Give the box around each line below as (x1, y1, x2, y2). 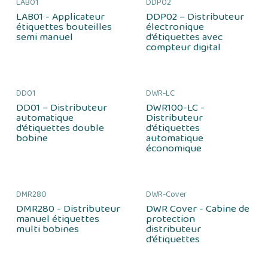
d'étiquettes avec (145, 29, 223, 45)
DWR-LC (145, 87, 175, 100)
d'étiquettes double (16, 120, 104, 136)
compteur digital (145, 39, 221, 56)
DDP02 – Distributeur (145, 8, 244, 25)
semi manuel (16, 29, 73, 45)
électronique (145, 19, 204, 35)
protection (145, 211, 195, 227)
